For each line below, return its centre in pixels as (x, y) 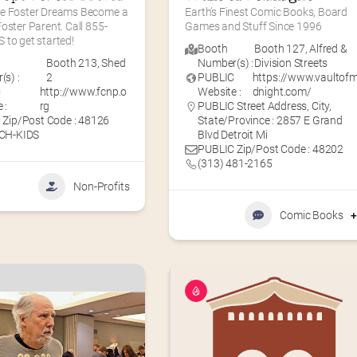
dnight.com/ (282, 91)
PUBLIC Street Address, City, (265, 106)
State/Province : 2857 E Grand (270, 120)
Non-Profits (102, 186)
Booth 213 (72, 63)
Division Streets (291, 63)
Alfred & (328, 48)
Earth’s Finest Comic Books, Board (266, 12)
